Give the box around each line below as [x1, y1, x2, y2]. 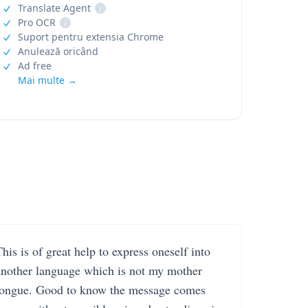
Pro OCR [17, 16, 56, 29]
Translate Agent [17, 1, 91, 14]
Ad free [17, 59, 52, 72]
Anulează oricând [17, 45, 98, 58]
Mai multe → [17, 74, 77, 87]
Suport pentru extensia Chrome [17, 30, 164, 43]
